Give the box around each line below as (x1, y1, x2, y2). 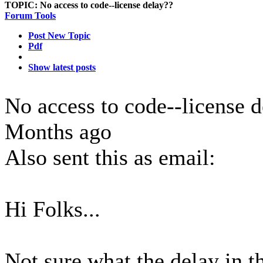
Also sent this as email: (5, 145, 215, 170)
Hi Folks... (5, 197, 100, 221)
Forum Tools (5, 11, 56, 21)
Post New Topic (28, 31, 90, 41)
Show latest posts (28, 62, 96, 72)
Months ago (5, 119, 112, 144)
